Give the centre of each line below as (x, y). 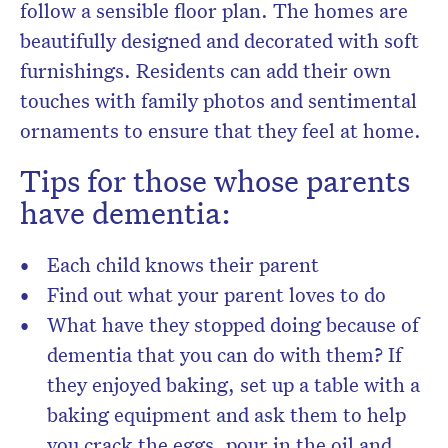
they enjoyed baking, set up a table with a (233, 384)
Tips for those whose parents (215, 181)
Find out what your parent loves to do (216, 294)
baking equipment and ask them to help (226, 414)
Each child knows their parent (183, 264)
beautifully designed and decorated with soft (219, 40)
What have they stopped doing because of (233, 324)
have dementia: (125, 213)
